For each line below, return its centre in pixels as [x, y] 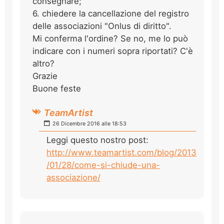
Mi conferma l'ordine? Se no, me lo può [110, 38]
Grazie [45, 76]
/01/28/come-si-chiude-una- [103, 165]
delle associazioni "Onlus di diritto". [102, 26]
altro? [43, 63]
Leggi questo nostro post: [97, 140]
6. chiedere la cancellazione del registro [111, 13]
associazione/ [73, 177]
